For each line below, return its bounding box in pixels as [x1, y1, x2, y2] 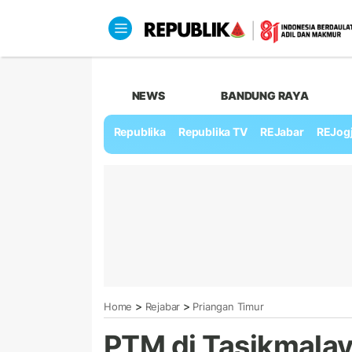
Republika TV [178, 125, 247, 139]
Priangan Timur [192, 299, 264, 313]
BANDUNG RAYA [221, 88, 309, 102]
